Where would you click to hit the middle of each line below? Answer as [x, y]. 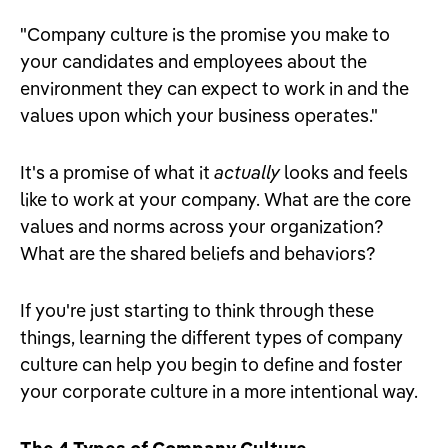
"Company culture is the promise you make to [205, 34]
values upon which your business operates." [199, 115]
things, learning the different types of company [211, 337]
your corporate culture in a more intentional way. [219, 391]
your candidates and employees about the [193, 61]
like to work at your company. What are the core [215, 199]
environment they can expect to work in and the [214, 88]
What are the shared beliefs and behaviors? [200, 253]
